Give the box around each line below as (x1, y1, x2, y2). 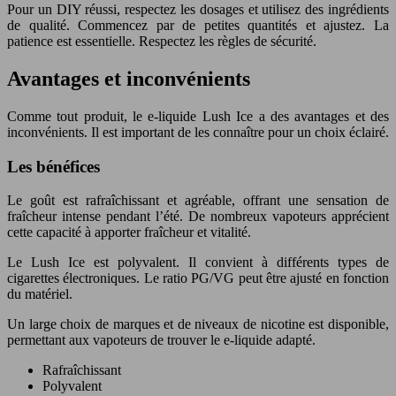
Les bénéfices (7, 156, 100, 176)
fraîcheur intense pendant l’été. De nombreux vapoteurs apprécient (7, 209, 389, 225)
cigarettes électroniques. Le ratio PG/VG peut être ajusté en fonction (7, 270, 389, 286)
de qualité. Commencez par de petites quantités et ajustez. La (7, 18, 389, 34)
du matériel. (7, 286, 72, 302)
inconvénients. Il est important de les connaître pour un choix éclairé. (7, 124, 389, 140)
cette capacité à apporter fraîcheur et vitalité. (7, 225, 251, 240)
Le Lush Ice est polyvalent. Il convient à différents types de (7, 255, 389, 270)
